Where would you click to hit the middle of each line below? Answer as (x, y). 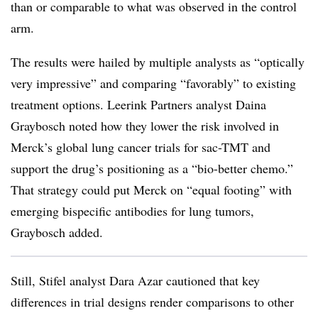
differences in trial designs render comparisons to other (152, 302)
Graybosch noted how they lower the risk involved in (145, 126)
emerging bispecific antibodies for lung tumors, (132, 211)
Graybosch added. (57, 232)
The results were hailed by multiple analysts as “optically (158, 62)
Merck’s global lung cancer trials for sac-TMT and (141, 147)
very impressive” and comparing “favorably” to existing (153, 83)
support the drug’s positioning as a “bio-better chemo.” (152, 168)
